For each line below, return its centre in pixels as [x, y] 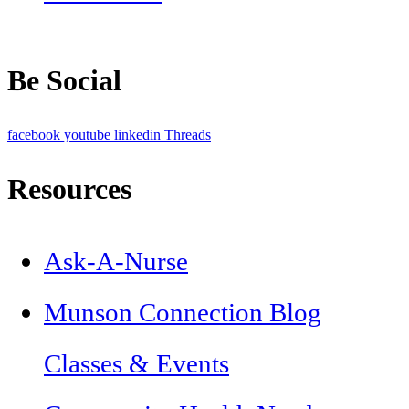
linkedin [137, 135]
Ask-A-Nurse [116, 262]
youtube [87, 135]
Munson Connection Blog [183, 313]
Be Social [64, 81]
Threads [188, 135]
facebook [34, 135]
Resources [69, 189]
